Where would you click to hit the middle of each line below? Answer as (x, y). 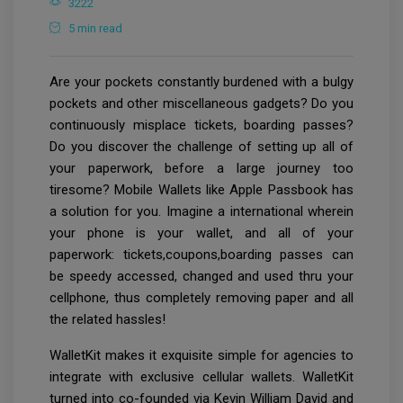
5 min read (95, 29)
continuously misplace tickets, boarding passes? (201, 125)
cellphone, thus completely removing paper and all (201, 298)
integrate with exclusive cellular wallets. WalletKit (201, 377)
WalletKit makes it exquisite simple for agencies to (201, 356)
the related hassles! (107, 320)
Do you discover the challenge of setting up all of (201, 147)
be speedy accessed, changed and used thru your (201, 277)
